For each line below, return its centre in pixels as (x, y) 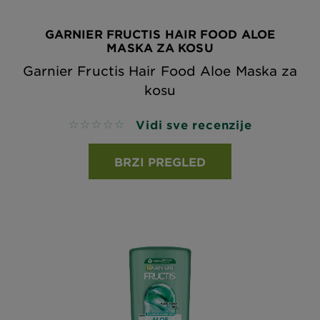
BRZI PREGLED (160, 161)
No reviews (99, 125)
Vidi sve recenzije (194, 124)
